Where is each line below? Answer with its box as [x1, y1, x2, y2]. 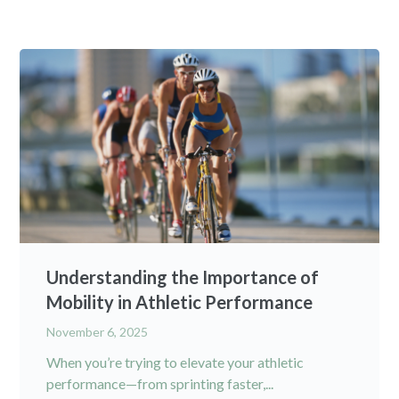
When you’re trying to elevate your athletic [46, 353, 305, 370]
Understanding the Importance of [46, 265, 320, 288]
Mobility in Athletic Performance [46, 290, 313, 313]
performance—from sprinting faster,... [46, 374, 274, 392]
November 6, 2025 [46, 323, 149, 339]
